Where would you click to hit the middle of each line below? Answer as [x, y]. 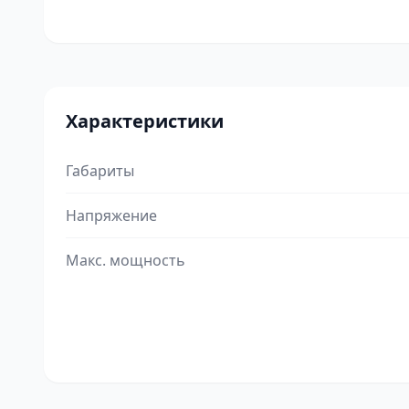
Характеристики [145, 121]
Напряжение [111, 215]
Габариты [100, 171]
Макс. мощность [126, 260]
